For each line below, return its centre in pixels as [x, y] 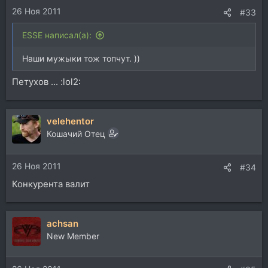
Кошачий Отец [76, 133]
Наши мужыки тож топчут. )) [81, 58]
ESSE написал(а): [57, 35]
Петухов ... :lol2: [46, 81]
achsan [63, 223]
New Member [73, 236]
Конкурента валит [51, 184]
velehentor [70, 121]
